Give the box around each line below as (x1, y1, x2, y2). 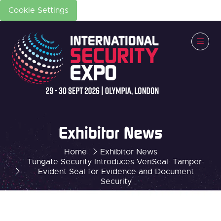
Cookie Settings (8, 5, 69, 15)
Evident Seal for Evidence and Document (38, 166, 194, 177)
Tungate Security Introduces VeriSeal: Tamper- (27, 156, 205, 167)
